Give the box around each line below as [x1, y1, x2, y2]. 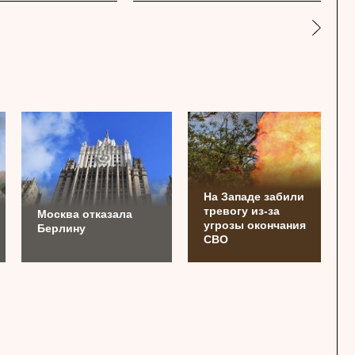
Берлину [37, 222, 86, 235]
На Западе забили [204, 190, 304, 203]
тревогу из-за [204, 204, 280, 217]
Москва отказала [37, 208, 132, 220]
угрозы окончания [204, 219, 306, 231]
